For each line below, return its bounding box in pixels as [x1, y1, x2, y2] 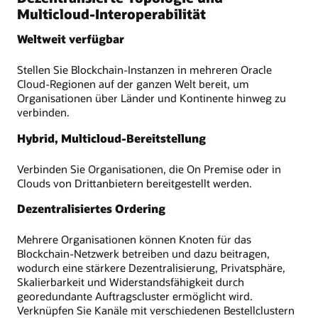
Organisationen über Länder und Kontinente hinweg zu [17, 91, 286, 106]
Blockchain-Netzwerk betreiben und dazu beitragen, [17, 246, 270, 261]
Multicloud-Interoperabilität [17, 5, 206, 23]
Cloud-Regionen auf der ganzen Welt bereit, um [17, 77, 249, 92]
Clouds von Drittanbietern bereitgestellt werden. [17, 175, 252, 190]
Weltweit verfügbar [17, 31, 124, 47]
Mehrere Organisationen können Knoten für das [17, 231, 251, 246]
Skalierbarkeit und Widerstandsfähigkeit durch [17, 274, 244, 289]
